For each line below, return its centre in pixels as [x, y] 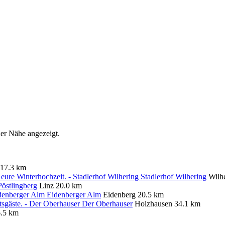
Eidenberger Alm [74, 194]
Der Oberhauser [107, 203]
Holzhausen [153, 203]
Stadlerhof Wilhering [174, 176]
